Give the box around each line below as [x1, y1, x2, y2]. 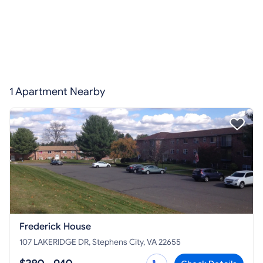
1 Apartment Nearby [9, 85, 105, 98]
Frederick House [19, 221, 91, 232]
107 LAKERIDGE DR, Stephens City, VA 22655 [19, 237, 181, 247]
